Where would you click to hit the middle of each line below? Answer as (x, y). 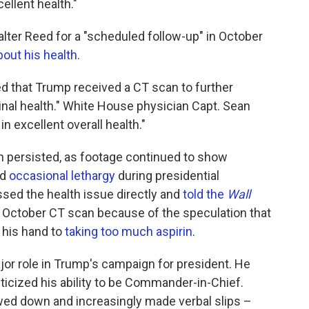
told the (205, 195)
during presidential (167, 176)
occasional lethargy (62, 176)
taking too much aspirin (129, 232)
